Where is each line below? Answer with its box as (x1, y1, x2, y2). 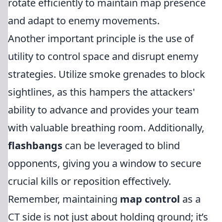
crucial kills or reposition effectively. (8, 174, 171, 188)
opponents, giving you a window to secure (8, 157, 201, 170)
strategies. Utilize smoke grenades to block (8, 67, 205, 81)
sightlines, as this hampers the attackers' (8, 85, 195, 99)
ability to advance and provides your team (8, 103, 199, 116)
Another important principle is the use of (8, 32, 194, 45)
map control (120, 192, 180, 206)
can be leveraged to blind (62, 139, 180, 152)
